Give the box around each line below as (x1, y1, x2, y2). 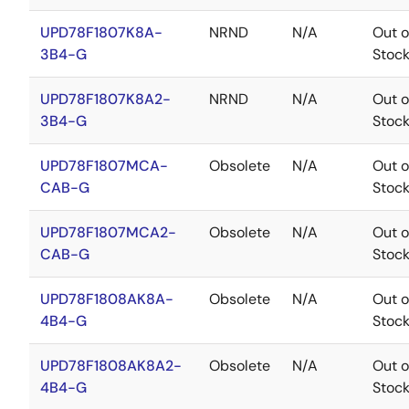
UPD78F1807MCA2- (40, 223, 176, 242)
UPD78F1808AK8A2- (40, 356, 182, 375)
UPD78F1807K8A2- (40, 89, 171, 109)
